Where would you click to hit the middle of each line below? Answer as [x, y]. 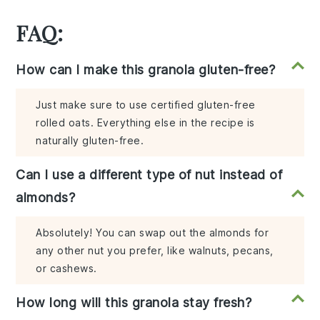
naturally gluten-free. [90, 140]
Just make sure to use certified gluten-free [146, 104]
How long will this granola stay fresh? [134, 302]
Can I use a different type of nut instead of [149, 174]
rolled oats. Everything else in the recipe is [145, 122]
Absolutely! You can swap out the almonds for [152, 232]
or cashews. [66, 268]
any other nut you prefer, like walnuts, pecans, [155, 250]
